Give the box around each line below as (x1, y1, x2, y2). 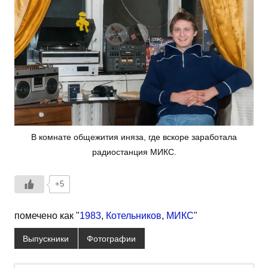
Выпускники (23, 233, 69, 243)
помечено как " (14, 210, 80, 221)
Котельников (106, 210, 162, 221)
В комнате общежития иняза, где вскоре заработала (31, 132, 237, 142)
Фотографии (87, 233, 136, 243)
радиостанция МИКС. (92, 147, 176, 157)
